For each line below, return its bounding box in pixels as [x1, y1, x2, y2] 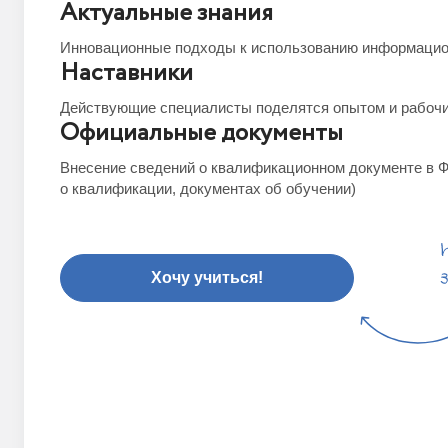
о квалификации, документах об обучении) [60, 180, 356, 197]
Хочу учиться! [151, 269, 263, 286]
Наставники [60, 56, 193, 91]
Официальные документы [60, 116, 343, 151]
